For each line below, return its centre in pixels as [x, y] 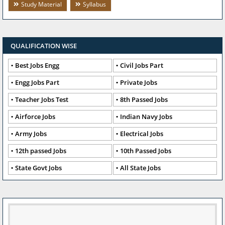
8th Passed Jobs [144, 100]
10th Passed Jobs [146, 151]
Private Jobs [139, 83]
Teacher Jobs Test [42, 100]
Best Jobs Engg [37, 66]
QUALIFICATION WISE [44, 46]
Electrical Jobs [142, 134]
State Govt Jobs [38, 168]
